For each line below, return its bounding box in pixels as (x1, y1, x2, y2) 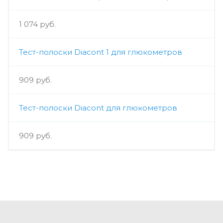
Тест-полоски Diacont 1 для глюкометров (19, 47, 182, 57)
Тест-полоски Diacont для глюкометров (19, 103, 177, 113)
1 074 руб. (19, 19, 56, 29)
